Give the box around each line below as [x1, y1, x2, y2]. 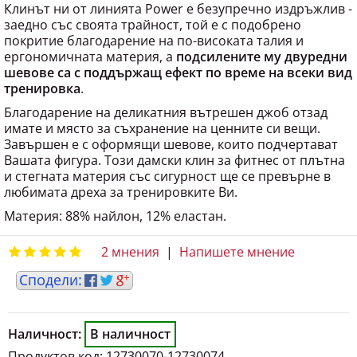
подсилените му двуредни [176, 36, 347, 53]
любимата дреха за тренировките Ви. [4, 171, 241, 189]
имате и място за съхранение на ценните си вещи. [4, 108, 320, 125]
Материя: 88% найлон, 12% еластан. [4, 195, 226, 213]
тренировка [4, 68, 80, 85]
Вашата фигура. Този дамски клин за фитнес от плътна [4, 139, 345, 157]
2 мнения [101, 231, 159, 249]
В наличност [90, 313, 171, 331]
